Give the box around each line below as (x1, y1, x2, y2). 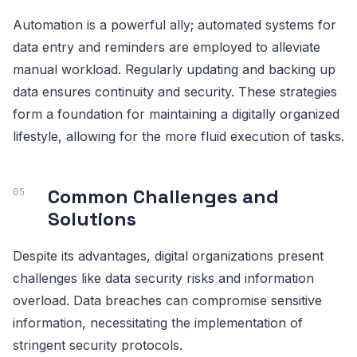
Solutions (48, 206, 136, 231)
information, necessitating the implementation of (13, 314, 303, 331)
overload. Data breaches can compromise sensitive (13, 292, 322, 308)
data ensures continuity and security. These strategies (13, 83, 337, 100)
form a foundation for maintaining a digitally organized (13, 105, 339, 122)
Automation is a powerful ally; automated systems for (13, 16, 336, 33)
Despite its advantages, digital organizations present (13, 247, 324, 264)
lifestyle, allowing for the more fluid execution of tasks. (13, 127, 344, 144)
